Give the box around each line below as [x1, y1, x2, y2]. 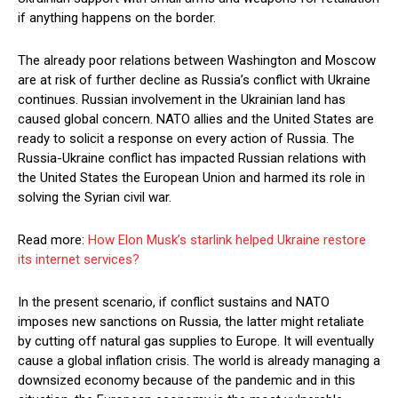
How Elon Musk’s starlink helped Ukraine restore [88, 232, 366, 249]
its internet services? [18, 251, 139, 268]
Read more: [18, 232, 88, 249]
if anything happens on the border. [18, 10, 216, 27]
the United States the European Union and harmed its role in [18, 170, 365, 187]
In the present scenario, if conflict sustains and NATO [18, 294, 330, 311]
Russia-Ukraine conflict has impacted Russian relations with [18, 150, 366, 167]
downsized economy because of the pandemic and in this [18, 372, 355, 389]
